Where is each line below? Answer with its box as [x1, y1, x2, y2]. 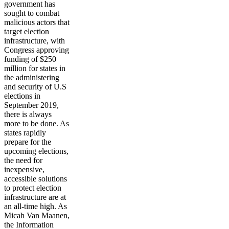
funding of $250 [4, 55, 56, 63]
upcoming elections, [4, 147, 68, 155]
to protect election [4, 184, 61, 192]
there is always [4, 110, 52, 119]
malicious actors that [4, 18, 70, 27]
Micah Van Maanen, [4, 211, 70, 220]
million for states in [4, 64, 65, 73]
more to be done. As [4, 119, 69, 128]
